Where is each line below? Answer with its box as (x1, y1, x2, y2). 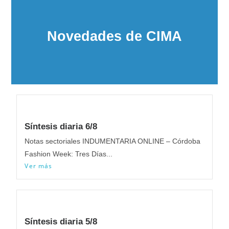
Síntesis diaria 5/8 (25, 216, 98, 226)
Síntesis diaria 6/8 (25, 121, 98, 131)
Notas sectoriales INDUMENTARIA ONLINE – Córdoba (25, 136, 201, 145)
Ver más (25, 161, 53, 170)
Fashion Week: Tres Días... (25, 149, 113, 158)
